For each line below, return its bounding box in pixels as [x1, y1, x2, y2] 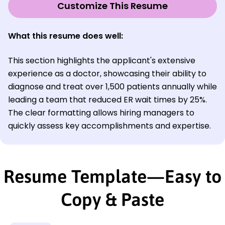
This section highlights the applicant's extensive [8, 54, 195, 66]
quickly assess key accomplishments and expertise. [8, 120, 211, 132]
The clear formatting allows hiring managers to [8, 106, 194, 119]
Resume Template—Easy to [4, 165, 221, 187]
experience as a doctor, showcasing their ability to [8, 67, 206, 79]
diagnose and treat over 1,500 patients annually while [8, 80, 217, 92]
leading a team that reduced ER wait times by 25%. [8, 93, 207, 105]
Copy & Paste [61, 188, 164, 210]
